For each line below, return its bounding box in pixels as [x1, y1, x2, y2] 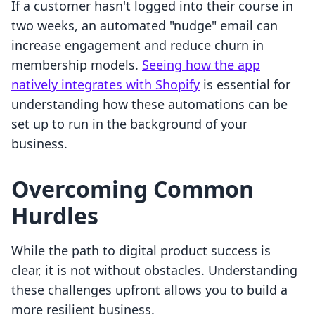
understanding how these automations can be [11, 96, 288, 113]
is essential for [200, 76, 290, 94]
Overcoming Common [11, 174, 254, 205]
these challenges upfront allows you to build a [11, 281, 288, 299]
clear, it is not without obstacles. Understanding [11, 262, 297, 279]
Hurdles [11, 200, 98, 231]
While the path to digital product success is [11, 242, 271, 259]
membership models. [11, 56, 142, 74]
